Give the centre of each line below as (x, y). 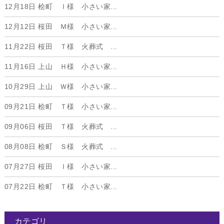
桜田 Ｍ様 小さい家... (76, 27)
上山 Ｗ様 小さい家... (76, 87)
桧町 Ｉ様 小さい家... (76, 7)
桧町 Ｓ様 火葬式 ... (76, 147)
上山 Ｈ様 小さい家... (76, 67)
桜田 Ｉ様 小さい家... (76, 167)
